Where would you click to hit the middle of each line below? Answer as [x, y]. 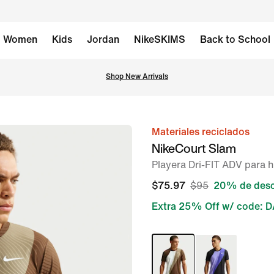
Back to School [235, 39]
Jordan [103, 39]
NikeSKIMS [160, 39]
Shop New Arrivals [137, 77]
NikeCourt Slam [194, 148]
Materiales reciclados [201, 132]
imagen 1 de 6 [163, 133]
